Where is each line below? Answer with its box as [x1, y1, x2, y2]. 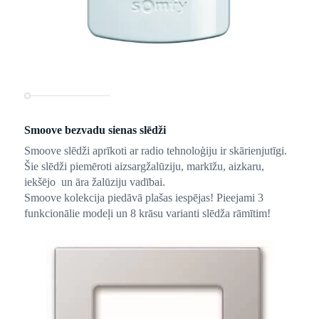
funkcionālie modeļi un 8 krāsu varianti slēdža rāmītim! [23, 207, 271, 220]
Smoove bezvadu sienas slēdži [23, 124, 166, 136]
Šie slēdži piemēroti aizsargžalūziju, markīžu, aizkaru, [23, 160, 264, 173]
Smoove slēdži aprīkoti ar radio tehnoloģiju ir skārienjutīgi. [23, 145, 287, 157]
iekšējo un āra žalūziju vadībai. [23, 176, 165, 189]
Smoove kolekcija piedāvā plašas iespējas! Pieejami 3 [23, 192, 263, 204]
